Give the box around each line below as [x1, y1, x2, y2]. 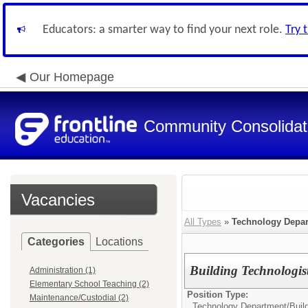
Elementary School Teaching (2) [30, 279, 149, 289]
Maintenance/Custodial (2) [30, 293, 129, 302]
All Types [184, 217, 221, 227]
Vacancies [21, 190, 95, 209]
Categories [27, 236, 85, 247]
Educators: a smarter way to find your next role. [43, 23, 285, 36]
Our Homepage [30, 70, 114, 84]
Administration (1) [30, 265, 96, 275]
